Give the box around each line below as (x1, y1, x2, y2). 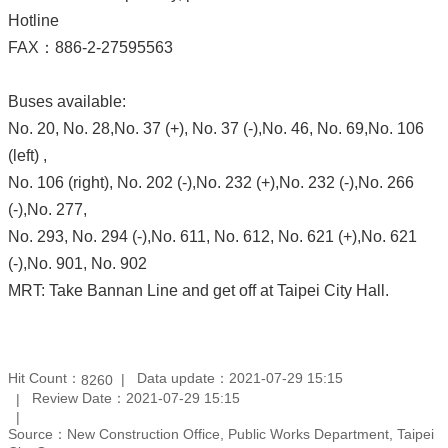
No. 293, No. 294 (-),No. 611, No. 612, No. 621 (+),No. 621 (8, 227, 417, 245)
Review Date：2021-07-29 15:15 (32, 390, 240, 407)
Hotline (8, 11, 59, 29)
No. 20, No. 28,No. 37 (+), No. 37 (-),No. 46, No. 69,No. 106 (8, 119, 424, 137)
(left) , (8, 146, 47, 164)
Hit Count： (8, 370, 81, 387)
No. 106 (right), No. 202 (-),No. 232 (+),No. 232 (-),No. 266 (8, 173, 414, 191)
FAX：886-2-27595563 (8, 38, 173, 56)
